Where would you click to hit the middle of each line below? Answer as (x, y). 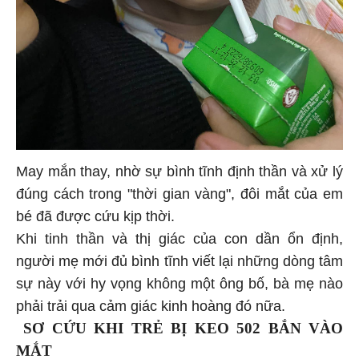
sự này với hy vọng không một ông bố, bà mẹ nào (179, 282)
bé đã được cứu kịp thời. (97, 214)
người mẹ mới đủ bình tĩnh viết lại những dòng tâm (179, 259)
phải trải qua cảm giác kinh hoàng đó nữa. (153, 304)
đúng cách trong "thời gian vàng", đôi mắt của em (179, 192)
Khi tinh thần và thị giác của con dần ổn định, (179, 237)
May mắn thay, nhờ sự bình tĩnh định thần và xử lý (179, 169)
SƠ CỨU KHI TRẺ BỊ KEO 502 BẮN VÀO (184, 326)
